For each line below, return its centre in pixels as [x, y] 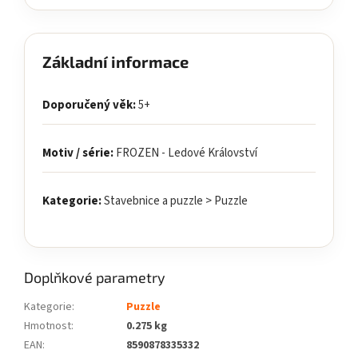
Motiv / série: [78, 153]
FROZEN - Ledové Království [185, 153]
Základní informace [115, 62]
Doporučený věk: [89, 105]
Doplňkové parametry [95, 278]
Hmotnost [48, 326]
